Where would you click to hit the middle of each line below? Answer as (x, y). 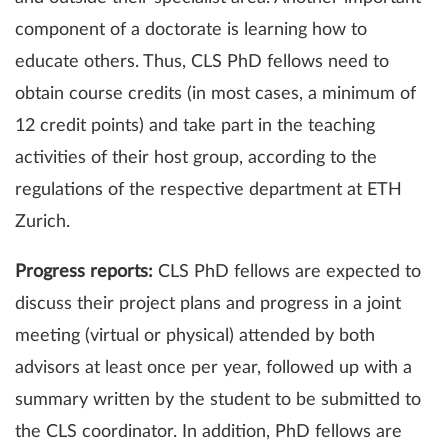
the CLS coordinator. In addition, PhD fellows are (208, 432)
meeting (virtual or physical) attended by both (195, 336)
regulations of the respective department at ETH (208, 190)
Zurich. (42, 222)
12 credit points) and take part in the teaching (195, 126)
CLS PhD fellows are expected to (287, 272)
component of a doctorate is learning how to (191, 30)
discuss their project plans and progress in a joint (208, 304)
